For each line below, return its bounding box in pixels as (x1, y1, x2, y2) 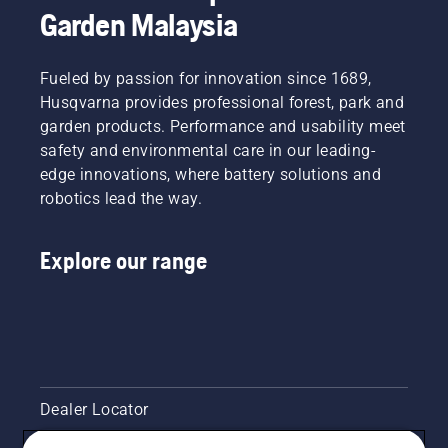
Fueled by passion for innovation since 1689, (40, 68, 372, 88)
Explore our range (40, 246, 207, 274)
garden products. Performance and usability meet (40, 116, 406, 136)
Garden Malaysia (40, 5, 238, 43)
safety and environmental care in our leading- (40, 140, 376, 160)
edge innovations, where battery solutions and (40, 164, 381, 184)
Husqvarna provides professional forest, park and (40, 92, 405, 112)
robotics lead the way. (40, 188, 203, 208)
